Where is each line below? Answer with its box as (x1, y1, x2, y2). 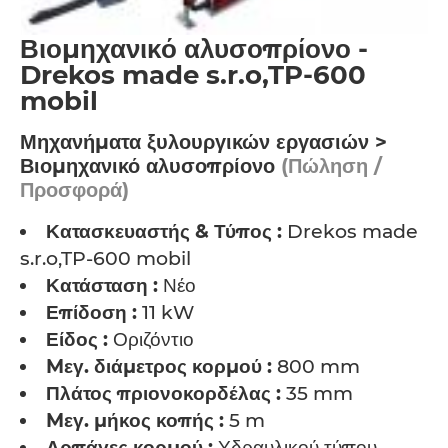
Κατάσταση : (46, 274, 158, 297)
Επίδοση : (46, 301, 137, 324)
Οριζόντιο (108, 328, 194, 351)
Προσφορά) (20, 178, 129, 202)
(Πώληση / (275, 154, 382, 178)
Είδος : (46, 328, 108, 351)
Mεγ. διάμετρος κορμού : (46, 355, 272, 378)
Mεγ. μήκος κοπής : (46, 409, 224, 432)
